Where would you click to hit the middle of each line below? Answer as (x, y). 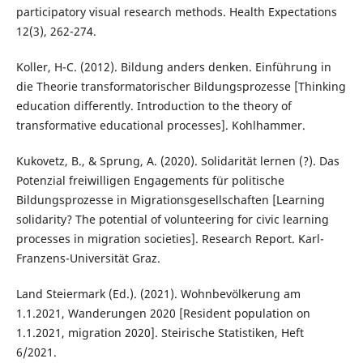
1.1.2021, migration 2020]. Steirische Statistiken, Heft (160, 332)
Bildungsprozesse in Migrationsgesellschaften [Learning (170, 199)
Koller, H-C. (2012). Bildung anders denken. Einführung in (173, 66)
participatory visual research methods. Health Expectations (176, 11)
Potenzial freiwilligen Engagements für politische (150, 180)
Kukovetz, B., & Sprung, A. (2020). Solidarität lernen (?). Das (177, 160)
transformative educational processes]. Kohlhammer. (160, 125)
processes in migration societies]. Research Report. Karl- (170, 238)
